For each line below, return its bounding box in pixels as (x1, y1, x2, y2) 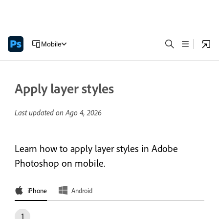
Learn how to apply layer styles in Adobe (15, 142, 178, 154)
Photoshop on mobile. (15, 157, 105, 169)
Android (71, 186, 92, 195)
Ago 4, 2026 (66, 108, 102, 117)
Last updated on (15, 108, 66, 117)
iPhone (27, 186, 47, 195)
